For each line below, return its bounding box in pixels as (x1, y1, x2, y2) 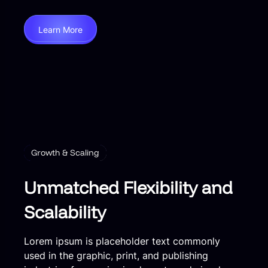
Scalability (24, 200, 106, 223)
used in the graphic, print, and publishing (24, 249, 208, 261)
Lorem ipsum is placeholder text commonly (24, 234, 220, 247)
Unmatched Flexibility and (24, 176, 233, 198)
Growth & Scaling (31, 147, 99, 158)
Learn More (38, 24, 83, 35)
